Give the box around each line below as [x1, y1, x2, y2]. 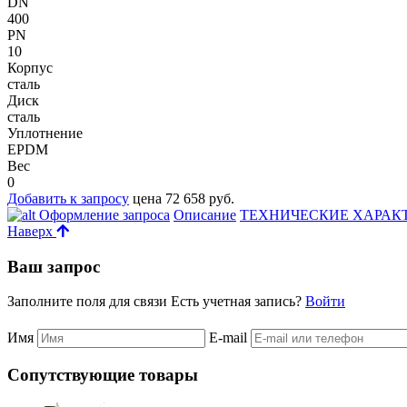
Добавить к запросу [7, 190, 129, 206]
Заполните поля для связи [7, 293, 171, 310]
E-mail [209, 330, 251, 346]
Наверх [7, 223, 56, 239]
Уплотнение [7, 124, 83, 141]
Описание [174, 206, 236, 223]
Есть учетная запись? [171, 293, 305, 310]
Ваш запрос [7, 256, 100, 276]
